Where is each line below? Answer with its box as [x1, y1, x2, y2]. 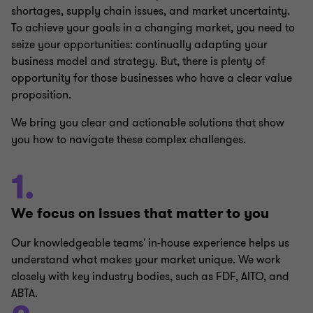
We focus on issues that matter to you [11, 204, 269, 223]
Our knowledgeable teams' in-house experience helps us [11, 235, 289, 251]
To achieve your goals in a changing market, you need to [11, 20, 295, 36]
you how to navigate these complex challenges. [11, 132, 246, 147]
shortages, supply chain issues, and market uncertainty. [11, 3, 290, 19]
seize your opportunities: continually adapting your [11, 37, 268, 52]
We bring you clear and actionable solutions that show [11, 115, 284, 131]
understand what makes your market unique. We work [11, 252, 281, 268]
